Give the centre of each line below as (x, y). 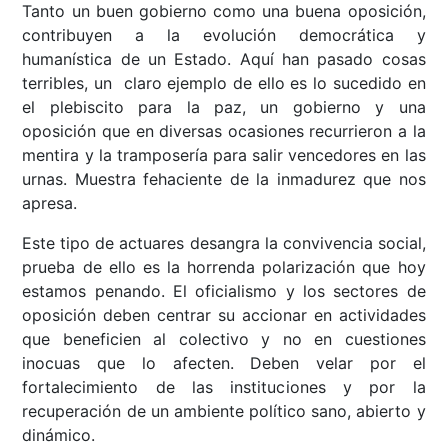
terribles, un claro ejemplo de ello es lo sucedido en (224, 82)
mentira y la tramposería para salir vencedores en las (224, 154)
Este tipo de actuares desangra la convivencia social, (224, 242)
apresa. (50, 202)
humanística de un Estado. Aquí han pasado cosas (224, 58)
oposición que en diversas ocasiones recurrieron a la (224, 130)
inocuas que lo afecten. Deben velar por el (224, 362)
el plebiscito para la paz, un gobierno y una (224, 106)
